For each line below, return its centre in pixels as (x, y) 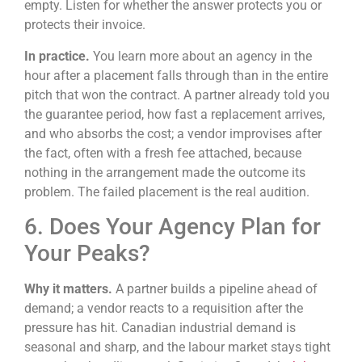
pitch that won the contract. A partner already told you (177, 95)
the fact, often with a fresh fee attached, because (163, 153)
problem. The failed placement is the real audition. (167, 192)
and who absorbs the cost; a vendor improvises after (173, 133)
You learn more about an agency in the (202, 56)
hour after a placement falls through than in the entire (176, 75)
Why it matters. (70, 289)
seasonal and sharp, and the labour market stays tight (177, 347)
